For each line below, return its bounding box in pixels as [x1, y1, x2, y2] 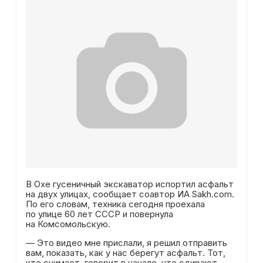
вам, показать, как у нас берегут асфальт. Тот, [25, 247, 225, 258]
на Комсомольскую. [25, 218, 113, 230]
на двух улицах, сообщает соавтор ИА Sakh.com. [25, 188, 234, 200]
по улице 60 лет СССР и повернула [25, 208, 173, 220]
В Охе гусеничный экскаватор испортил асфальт [25, 178, 234, 190]
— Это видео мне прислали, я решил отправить [25, 237, 227, 248]
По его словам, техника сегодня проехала [25, 198, 205, 210]
